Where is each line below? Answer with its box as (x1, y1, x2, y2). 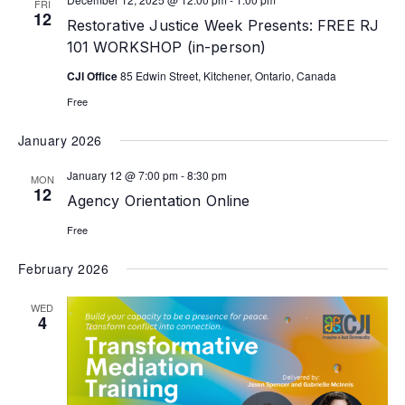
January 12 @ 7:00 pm (66, 167, 178, 183)
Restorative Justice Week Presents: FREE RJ (66, 16, 380, 34)
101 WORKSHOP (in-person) (66, 38, 267, 56)
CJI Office (66, 68, 120, 84)
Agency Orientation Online (66, 192, 250, 210)
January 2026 (17, 131, 102, 149)
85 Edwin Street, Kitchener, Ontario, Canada (119, 68, 336, 83)
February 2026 (17, 259, 109, 278)
